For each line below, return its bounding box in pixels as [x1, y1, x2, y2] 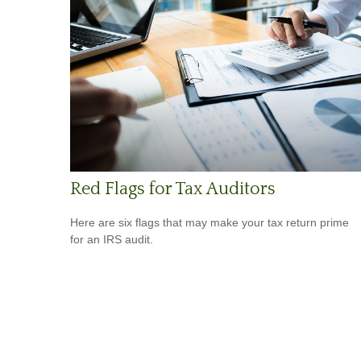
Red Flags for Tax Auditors [70, 179, 276, 200]
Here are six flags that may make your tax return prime [70, 216, 349, 230]
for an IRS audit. [70, 233, 153, 247]
